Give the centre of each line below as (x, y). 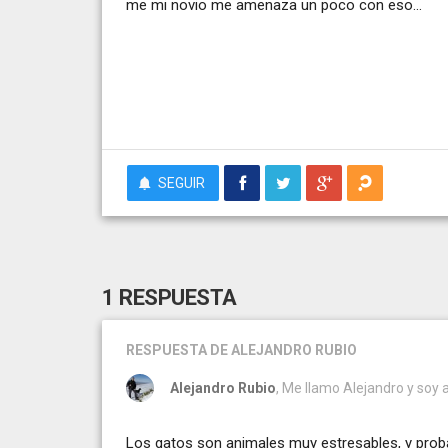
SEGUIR (181, 182)
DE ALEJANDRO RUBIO (283, 349)
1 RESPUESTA (169, 297)
